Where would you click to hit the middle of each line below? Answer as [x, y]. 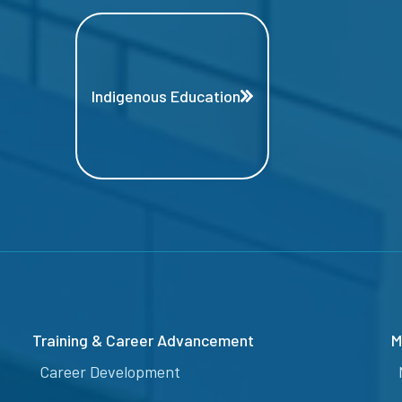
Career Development [110, 372]
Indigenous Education [166, 96]
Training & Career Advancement [143, 341]
